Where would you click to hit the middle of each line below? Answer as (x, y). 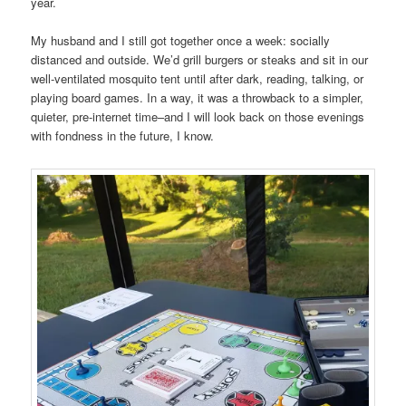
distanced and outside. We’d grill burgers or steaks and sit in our (200, 60)
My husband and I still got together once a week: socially (181, 41)
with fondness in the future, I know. (123, 136)
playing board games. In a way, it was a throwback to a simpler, (198, 98)
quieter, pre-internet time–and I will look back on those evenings (198, 117)
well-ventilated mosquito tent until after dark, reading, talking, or (198, 79)
